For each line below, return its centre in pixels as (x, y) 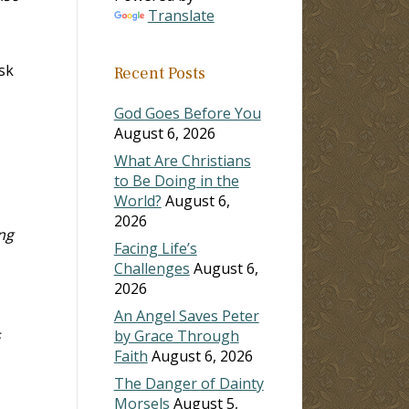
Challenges (152, 268)
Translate (181, 15)
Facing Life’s (155, 248)
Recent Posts (159, 73)
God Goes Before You (187, 113)
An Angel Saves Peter (186, 315)
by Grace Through (176, 336)
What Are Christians (182, 160)
